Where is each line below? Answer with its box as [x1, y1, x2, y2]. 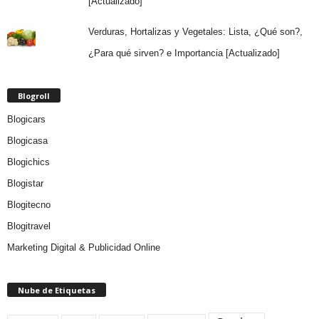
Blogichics [7, 156, 50, 167]
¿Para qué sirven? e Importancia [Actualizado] [88, 47, 280, 58]
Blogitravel [7, 220, 51, 231]
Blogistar [7, 177, 43, 189]
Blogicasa [7, 135, 48, 146]
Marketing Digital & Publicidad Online [7, 241, 160, 253]
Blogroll [18, 90, 50, 101]
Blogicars [7, 113, 46, 125]
